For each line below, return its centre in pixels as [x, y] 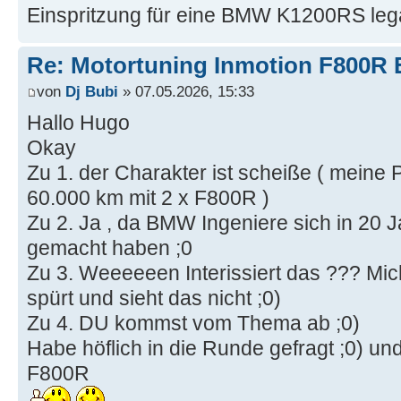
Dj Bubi [92, 92]
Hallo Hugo [78, 123]
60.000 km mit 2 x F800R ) [148, 198]
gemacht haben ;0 [110, 248]
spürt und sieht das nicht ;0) [154, 299]
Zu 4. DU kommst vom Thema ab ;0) [193, 324]
